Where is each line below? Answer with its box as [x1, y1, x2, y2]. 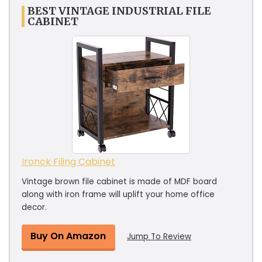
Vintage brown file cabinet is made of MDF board [22, 175, 217, 187]
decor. [22, 201, 47, 213]
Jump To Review [127, 230, 191, 242]
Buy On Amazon [30, 229, 106, 243]
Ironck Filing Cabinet [22, 154, 115, 168]
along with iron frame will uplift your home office [22, 188, 215, 200]
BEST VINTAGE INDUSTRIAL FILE [27, 4, 211, 18]
